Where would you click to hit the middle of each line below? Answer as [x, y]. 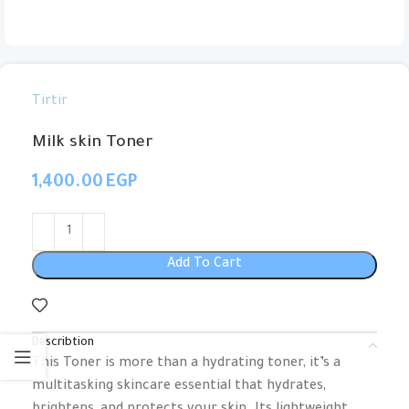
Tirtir [50, 102]
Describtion [63, 343]
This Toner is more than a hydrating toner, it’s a [186, 364]
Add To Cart [204, 265]
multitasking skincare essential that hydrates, [179, 387]
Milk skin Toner [93, 143]
